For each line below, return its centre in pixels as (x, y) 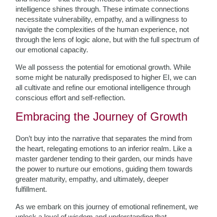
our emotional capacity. (52, 50)
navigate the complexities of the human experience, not (102, 29)
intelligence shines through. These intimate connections (103, 9)
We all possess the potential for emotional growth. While (103, 67)
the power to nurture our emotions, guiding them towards (104, 169)
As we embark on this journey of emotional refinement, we (107, 207)
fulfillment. (31, 189)
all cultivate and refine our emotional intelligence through (103, 87)
